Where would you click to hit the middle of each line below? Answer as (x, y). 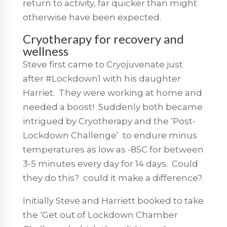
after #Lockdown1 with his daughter (102, 78)
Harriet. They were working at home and (112, 92)
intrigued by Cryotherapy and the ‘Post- (109, 121)
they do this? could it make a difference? (112, 178)
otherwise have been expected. (93, 17)
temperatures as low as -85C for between (113, 149)
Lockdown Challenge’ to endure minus (110, 135)
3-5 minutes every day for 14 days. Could (110, 163)
